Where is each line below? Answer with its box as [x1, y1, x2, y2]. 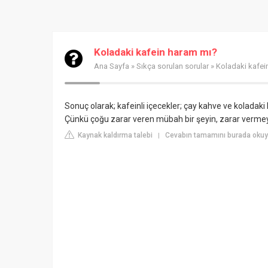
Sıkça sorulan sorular [136, 62, 209, 71]
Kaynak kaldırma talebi [76, 131, 153, 139]
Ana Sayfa [94, 62, 129, 71]
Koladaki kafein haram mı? [94, 46, 217, 58]
